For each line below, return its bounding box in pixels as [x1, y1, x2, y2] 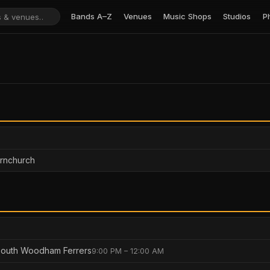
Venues [124, 11, 152, 21]
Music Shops [163, 11, 212, 21]
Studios [223, 11, 251, 21]
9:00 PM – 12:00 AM [92, 246, 164, 256]
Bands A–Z [71, 11, 112, 21]
